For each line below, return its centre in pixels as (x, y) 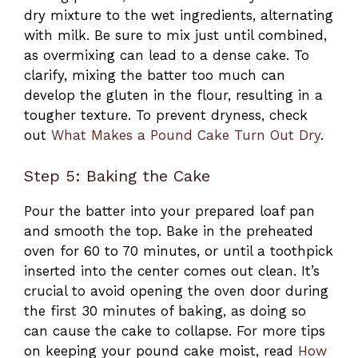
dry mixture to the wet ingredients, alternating (179, 16)
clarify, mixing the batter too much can (155, 76)
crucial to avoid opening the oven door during (176, 290)
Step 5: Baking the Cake (117, 175)
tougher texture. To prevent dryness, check (166, 115)
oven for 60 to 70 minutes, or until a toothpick (179, 251)
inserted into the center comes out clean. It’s (172, 270)
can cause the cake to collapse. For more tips (175, 330)
